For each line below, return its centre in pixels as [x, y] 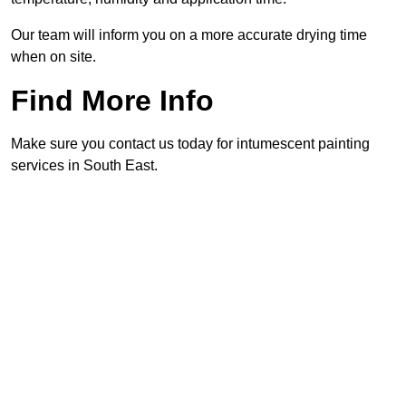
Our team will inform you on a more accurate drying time [189, 35]
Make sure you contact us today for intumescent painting [190, 144]
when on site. [53, 57]
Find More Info [112, 101]
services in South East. [84, 166]
